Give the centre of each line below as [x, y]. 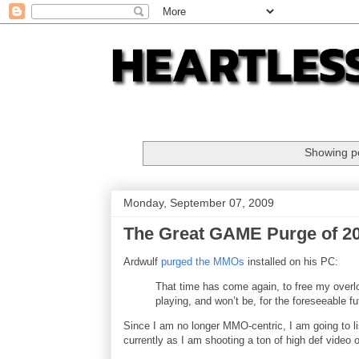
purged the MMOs [203, 261]
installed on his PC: [291, 261]
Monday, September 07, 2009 [199, 202]
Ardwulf [142, 261]
